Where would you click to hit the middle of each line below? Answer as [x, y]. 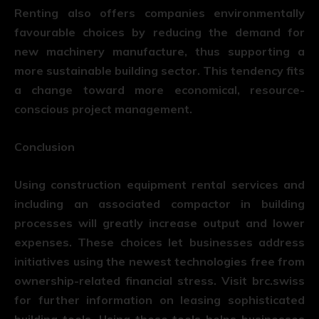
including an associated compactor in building [159, 203]
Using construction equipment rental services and [159, 184]
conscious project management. [103, 109]
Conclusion [45, 146]
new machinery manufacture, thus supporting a [159, 51]
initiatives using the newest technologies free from [159, 261]
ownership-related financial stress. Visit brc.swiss [159, 280]
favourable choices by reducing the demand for [159, 32]
